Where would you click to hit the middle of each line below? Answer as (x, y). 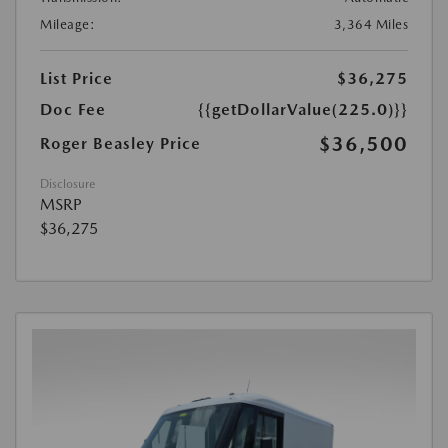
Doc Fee (73, 109)
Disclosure (67, 183)
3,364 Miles (370, 24)
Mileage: (67, 24)
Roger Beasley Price (120, 143)
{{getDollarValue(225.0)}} (303, 109)
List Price (76, 78)
